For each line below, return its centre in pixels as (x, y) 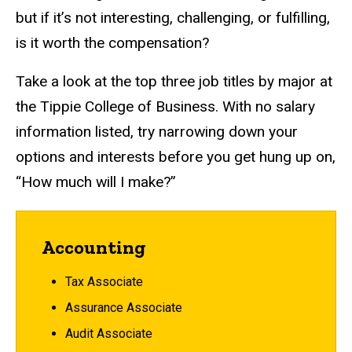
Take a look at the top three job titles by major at (174, 82)
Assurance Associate (124, 307)
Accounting (94, 247)
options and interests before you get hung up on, (176, 157)
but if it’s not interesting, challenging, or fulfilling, (173, 18)
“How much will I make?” (96, 182)
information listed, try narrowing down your (157, 132)
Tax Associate (104, 281)
